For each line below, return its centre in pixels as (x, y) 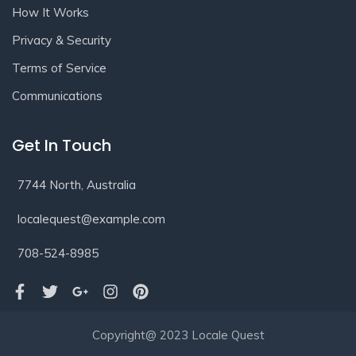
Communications (57, 96)
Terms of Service (59, 68)
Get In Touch (62, 146)
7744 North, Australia (77, 185)
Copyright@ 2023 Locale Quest (178, 335)
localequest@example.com (91, 219)
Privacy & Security (62, 41)
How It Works (50, 13)
